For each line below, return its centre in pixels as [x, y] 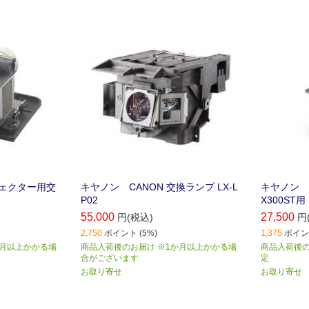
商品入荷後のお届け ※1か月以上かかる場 [158, 247]
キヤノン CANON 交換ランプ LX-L [159, 187]
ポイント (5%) [130, 233]
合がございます [109, 258]
